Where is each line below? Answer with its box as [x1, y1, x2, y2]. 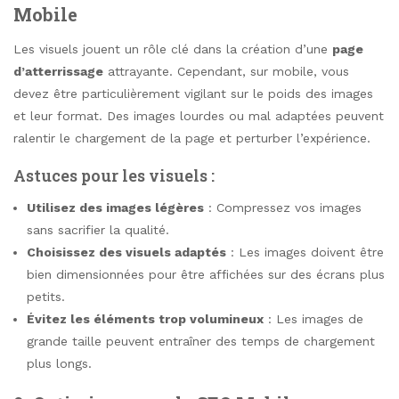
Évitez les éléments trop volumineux [27, 311, 264, 326]
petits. [27, 289, 65, 304]
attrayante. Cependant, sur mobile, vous [103, 64, 349, 79]
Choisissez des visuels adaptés [27, 244, 226, 259]
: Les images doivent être [226, 244, 384, 259]
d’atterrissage [13, 64, 103, 79]
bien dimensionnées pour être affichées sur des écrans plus [27, 266, 385, 281]
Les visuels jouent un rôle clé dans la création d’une [13, 42, 332, 57]
